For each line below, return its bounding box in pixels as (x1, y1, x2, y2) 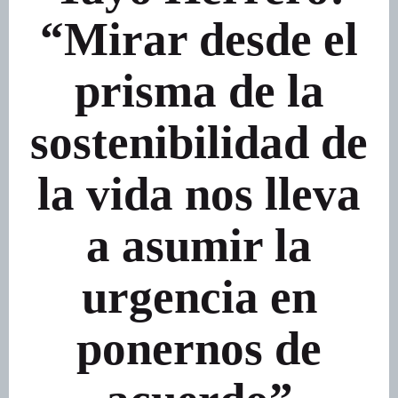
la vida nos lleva (37, 167, 361, 219)
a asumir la (86, 219, 312, 271)
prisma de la (74, 64, 324, 116)
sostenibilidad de (30, 115, 368, 168)
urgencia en (81, 270, 317, 322)
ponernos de (76, 322, 322, 374)
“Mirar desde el (40, 12, 358, 65)
